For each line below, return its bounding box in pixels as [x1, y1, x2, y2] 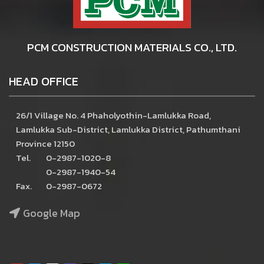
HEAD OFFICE [9, 72, 78, 90]
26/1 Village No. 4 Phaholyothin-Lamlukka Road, [16, 108, 211, 122]
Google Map [23, 204, 80, 221]
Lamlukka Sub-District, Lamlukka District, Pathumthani [16, 122, 240, 136]
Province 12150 [16, 136, 75, 150]
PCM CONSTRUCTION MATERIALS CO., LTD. [27, 38, 237, 56]
